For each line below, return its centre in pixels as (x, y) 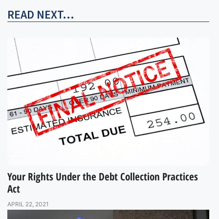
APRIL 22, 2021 (28, 204)
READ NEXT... (41, 14)
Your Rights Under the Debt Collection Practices (103, 177)
